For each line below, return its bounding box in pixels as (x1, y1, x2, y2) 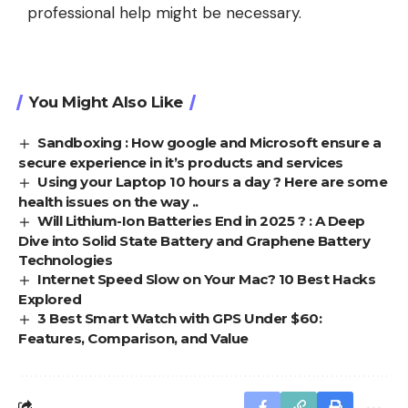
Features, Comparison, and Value (18, 329, 249, 347)
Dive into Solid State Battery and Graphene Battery (18, 232, 370, 250)
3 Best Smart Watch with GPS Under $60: (37, 310, 322, 327)
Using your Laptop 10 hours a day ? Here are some (37, 173, 388, 191)
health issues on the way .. (18, 193, 199, 211)
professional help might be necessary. (27, 2, 301, 23)
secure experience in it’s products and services (18, 154, 343, 172)
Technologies (18, 251, 112, 270)
